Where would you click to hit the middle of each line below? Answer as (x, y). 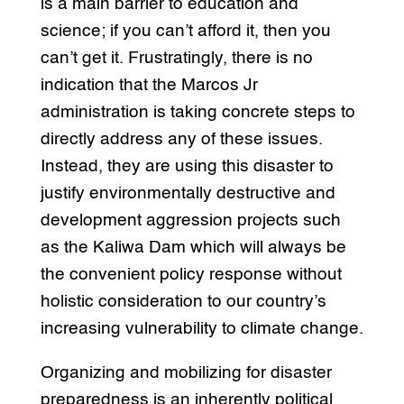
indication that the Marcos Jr (149, 86)
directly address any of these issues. (181, 140)
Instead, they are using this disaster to (187, 167)
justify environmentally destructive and (188, 194)
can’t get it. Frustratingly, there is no (176, 59)
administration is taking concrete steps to (197, 113)
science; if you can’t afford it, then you (185, 32)
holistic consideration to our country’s (183, 302)
